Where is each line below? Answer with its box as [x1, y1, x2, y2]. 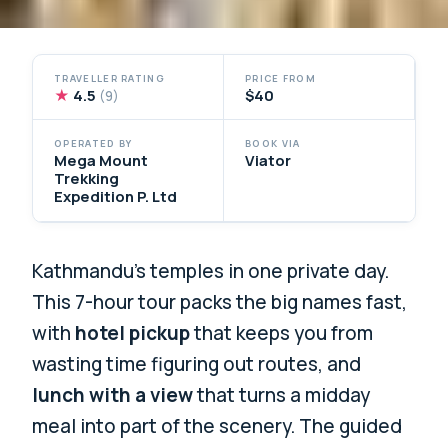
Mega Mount [54, 150, 149, 171]
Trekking [54, 168, 120, 189]
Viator [245, 150, 291, 171]
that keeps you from [190, 320, 374, 347]
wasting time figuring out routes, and [32, 351, 362, 378]
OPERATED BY [54, 137, 133, 151]
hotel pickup [75, 320, 191, 347]
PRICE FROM [245, 71, 317, 85]
